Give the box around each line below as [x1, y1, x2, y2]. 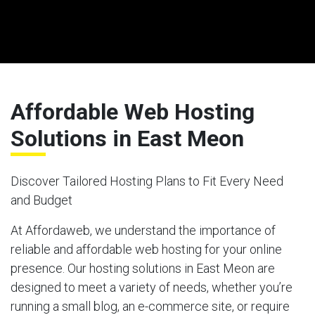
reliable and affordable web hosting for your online [11, 241, 282, 257]
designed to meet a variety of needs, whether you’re [11, 279, 292, 295]
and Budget [11, 192, 72, 207]
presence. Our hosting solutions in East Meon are [11, 260, 275, 276]
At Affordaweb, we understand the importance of [11, 222, 276, 238]
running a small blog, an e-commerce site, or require [11, 298, 290, 314]
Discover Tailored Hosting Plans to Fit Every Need [11, 173, 283, 188]
